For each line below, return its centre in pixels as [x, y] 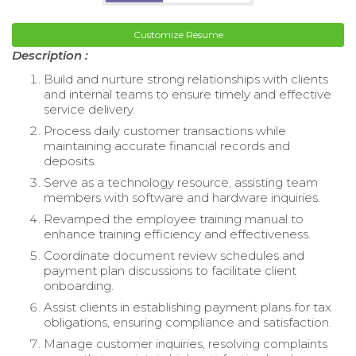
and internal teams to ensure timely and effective [188, 94]
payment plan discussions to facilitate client [170, 270]
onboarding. [79, 285]
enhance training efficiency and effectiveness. [177, 234]
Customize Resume [178, 34]
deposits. [70, 161]
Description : [50, 55]
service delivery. [89, 109]
